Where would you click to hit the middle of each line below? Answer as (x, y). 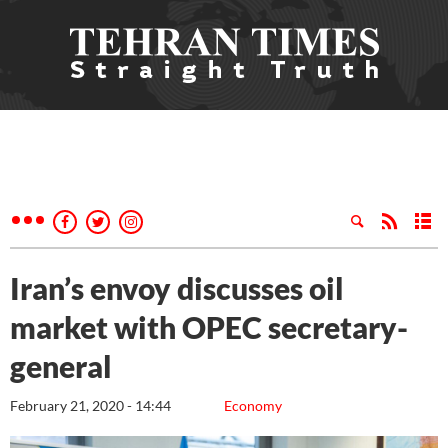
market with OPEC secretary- (209, 327)
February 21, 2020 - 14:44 (90, 405)
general (61, 366)
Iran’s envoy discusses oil (177, 288)
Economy (253, 405)
